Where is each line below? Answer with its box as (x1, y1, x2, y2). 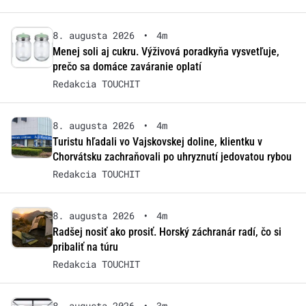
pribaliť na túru (52, 240, 118, 254)
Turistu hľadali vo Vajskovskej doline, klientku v (52, 135, 262, 149)
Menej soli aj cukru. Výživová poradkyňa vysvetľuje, (52, 45, 279, 59)
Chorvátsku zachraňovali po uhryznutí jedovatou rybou (52, 150, 292, 164)
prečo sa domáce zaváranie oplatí (52, 60, 201, 74)
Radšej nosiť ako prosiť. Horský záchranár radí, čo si (52, 225, 281, 239)
